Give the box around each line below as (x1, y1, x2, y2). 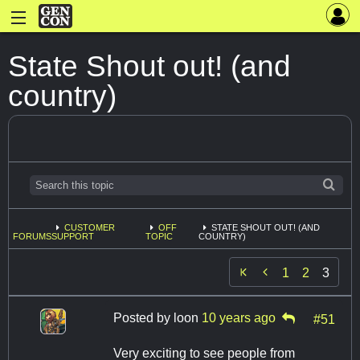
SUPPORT (51, 231, 94, 242)
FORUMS (13, 231, 51, 242)
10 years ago (202, 311, 276, 325)
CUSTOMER (64, 223, 115, 233)
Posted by (113, 311, 174, 325)
